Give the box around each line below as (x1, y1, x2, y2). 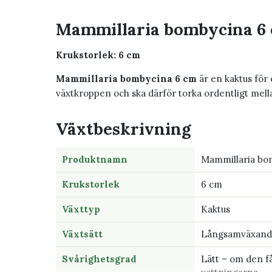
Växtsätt (62, 228, 103, 240)
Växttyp (62, 203, 100, 216)
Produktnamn (62, 154, 127, 166)
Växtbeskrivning (56, 118, 191, 140)
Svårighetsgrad (62, 253, 137, 265)
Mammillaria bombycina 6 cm (56, 73, 197, 85)
